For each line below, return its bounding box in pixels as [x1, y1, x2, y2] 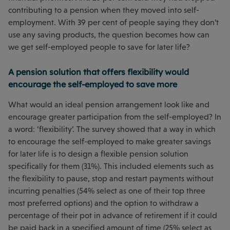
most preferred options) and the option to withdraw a [8, 199, 199, 208]
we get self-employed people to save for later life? [8, 43, 190, 52]
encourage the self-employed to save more [8, 79, 177, 90]
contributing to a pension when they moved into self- [8, 6, 199, 15]
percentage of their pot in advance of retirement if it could [8, 211, 217, 220]
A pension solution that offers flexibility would [8, 67, 189, 78]
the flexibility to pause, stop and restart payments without [8, 174, 214, 183]
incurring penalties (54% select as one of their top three [8, 186, 205, 196]
